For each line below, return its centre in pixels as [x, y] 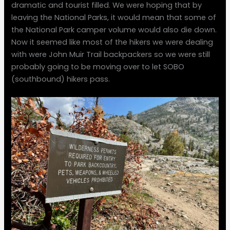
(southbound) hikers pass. [61, 79]
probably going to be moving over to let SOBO [98, 67]
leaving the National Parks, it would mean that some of [114, 18]
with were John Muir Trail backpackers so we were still [111, 55]
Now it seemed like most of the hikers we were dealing [112, 42]
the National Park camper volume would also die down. [114, 30]
